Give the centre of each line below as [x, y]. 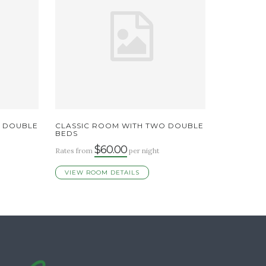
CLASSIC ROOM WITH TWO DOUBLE [130, 126]
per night [143, 151]
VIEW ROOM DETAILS [102, 173]
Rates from [75, 151]
